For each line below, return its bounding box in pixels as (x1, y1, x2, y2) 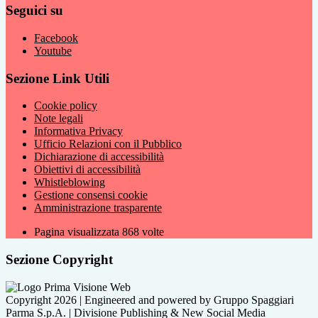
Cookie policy (34, 99, 97, 112)
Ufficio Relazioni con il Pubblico (34, 138, 182, 150)
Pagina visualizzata (34, 226, 122, 238)
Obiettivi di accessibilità (34, 163, 141, 176)
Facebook (34, 32, 78, 44)
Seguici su (6, 3, 63, 18)
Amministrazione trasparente (34, 202, 162, 214)
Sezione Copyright (6, 252, 113, 268)
